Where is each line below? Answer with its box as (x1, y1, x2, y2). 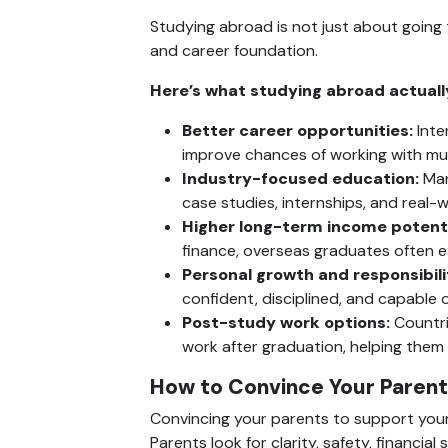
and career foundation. (150, 39, 318, 61)
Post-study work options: (182, 311, 390, 333)
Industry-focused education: (182, 167, 419, 189)
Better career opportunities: (182, 119, 413, 141)
